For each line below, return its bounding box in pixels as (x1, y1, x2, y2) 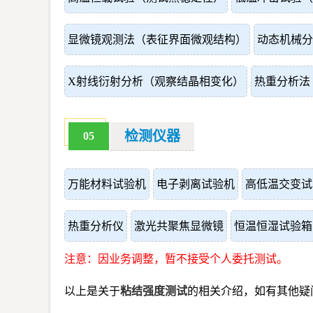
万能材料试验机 (68, 178, 146, 190)
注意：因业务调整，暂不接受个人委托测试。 (64, 253, 288, 265)
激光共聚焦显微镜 (134, 220, 224, 232)
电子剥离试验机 (156, 178, 235, 190)
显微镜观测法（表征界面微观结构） (68, 34, 247, 45)
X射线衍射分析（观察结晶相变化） (68, 75, 244, 87)
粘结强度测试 (120, 285, 187, 297)
